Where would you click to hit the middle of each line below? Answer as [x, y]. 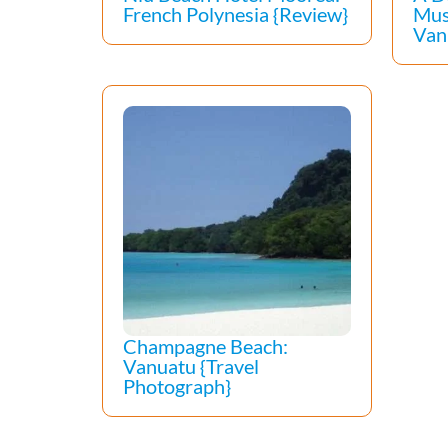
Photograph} [177, 386]
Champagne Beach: [205, 346]
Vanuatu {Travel [191, 366]
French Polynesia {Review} [235, 14]
